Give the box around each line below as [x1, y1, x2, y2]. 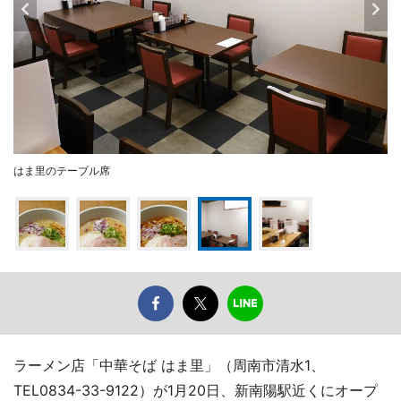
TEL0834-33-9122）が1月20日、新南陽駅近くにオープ [13, 380, 378, 399]
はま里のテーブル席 [13, 163, 110, 177]
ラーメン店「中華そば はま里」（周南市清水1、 [13, 355, 325, 374]
